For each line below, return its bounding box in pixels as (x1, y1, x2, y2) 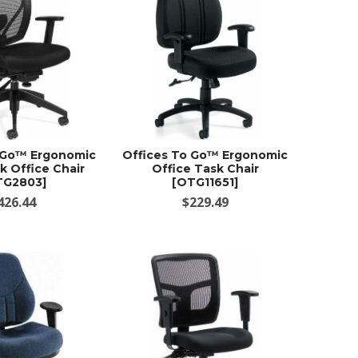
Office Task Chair (151, 161, 259, 176)
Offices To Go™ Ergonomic (122, 147, 288, 162)
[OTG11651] (172, 174, 239, 189)
